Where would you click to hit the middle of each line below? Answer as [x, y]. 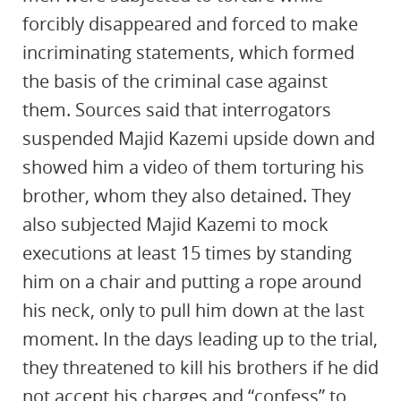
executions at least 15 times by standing [187, 253]
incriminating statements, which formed [188, 52]
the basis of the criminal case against [175, 81]
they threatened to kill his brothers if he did [200, 367]
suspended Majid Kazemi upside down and [199, 138]
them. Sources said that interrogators [177, 110]
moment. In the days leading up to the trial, [200, 339]
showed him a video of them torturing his [193, 167]
